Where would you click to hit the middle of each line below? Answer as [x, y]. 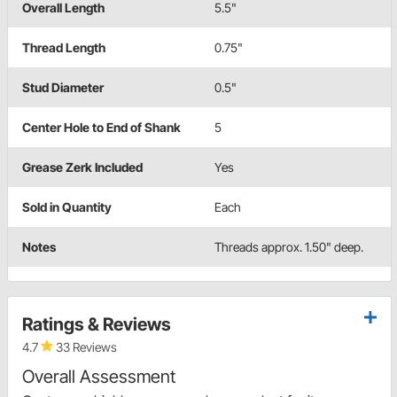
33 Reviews [85, 347]
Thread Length [64, 48]
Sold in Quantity [67, 207]
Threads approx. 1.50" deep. [289, 247]
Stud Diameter [63, 88]
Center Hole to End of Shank [101, 128]
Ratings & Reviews [97, 325]
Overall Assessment [99, 377]
